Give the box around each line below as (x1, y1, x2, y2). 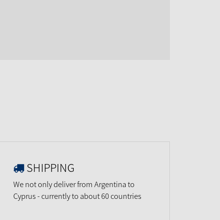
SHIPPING (27, 159, 75, 175)
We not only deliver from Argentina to (13, 179, 135, 190)
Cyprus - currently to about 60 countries (13, 191, 141, 201)
